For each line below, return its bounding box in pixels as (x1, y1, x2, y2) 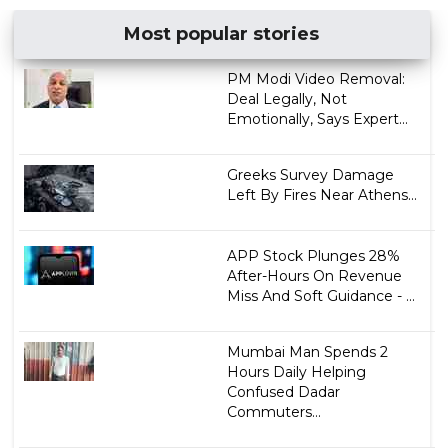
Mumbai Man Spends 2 (226, 342, 388, 361)
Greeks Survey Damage (226, 165, 394, 184)
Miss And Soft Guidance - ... (226, 286, 415, 305)
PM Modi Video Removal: (226, 69, 405, 88)
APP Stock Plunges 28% (226, 246, 400, 265)
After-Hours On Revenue (226, 266, 402, 285)
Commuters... (226, 402, 321, 421)
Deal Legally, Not (226, 89, 347, 108)
